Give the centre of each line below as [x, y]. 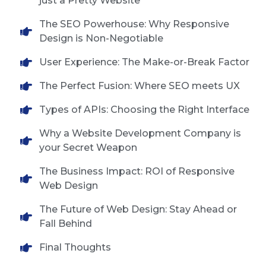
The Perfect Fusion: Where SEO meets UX [140, 86]
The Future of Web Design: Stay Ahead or [138, 210]
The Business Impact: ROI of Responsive [137, 172]
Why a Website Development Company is [140, 134]
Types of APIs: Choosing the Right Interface [145, 110]
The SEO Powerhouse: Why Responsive [134, 24]
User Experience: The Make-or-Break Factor [145, 62]
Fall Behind [66, 224]
